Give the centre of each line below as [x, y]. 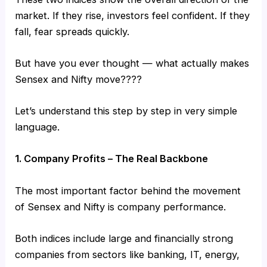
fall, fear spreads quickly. [72, 31]
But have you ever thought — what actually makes [132, 63]
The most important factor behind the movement [128, 190]
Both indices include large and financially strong [124, 238]
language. [38, 127]
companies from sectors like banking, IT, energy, [128, 254]
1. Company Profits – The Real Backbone [112, 159]
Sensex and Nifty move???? [79, 79]
